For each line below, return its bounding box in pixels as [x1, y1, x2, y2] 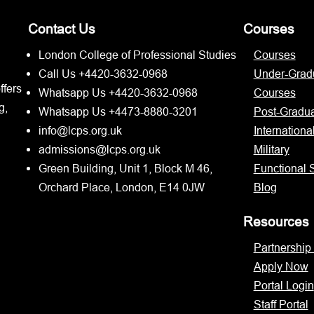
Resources [243, 214, 309, 230]
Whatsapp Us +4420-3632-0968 [39, 86, 198, 99]
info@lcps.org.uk [39, 123, 123, 137]
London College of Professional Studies [39, 48, 237, 61]
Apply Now [253, 260, 308, 273]
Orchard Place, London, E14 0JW [39, 180, 205, 193]
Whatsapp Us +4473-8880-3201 [39, 104, 198, 118]
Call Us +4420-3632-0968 [39, 67, 168, 80]
